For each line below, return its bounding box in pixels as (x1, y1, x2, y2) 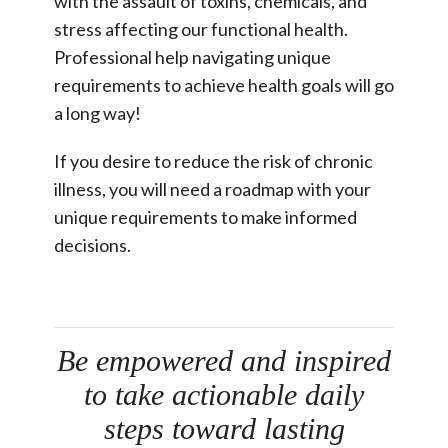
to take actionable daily (84, 377, 364, 411)
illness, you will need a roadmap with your (54, 177, 371, 200)
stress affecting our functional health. (54, 17, 348, 40)
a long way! (54, 101, 141, 124)
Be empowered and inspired (57, 343, 391, 377)
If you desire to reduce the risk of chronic (54, 149, 373, 172)
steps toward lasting (103, 411, 345, 445)
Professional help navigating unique (54, 45, 331, 68)
